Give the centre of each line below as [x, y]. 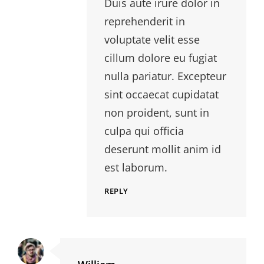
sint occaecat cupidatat [161, 95]
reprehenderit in [145, 22]
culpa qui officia [144, 131]
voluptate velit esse [152, 40]
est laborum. [136, 168]
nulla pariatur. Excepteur [165, 76]
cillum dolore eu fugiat [161, 58]
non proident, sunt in [157, 113]
